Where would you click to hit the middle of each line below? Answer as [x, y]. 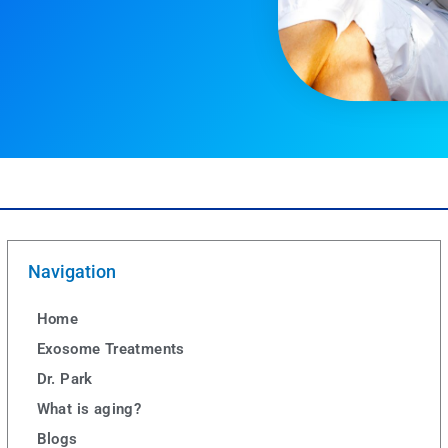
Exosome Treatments [110, 349]
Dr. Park [64, 379]
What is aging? [89, 409]
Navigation [71, 272]
